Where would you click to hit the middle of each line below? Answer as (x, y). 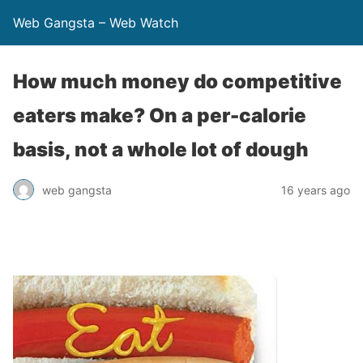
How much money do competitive (177, 81)
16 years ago (316, 190)
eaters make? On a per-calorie (160, 115)
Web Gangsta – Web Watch (96, 23)
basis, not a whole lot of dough (161, 149)
